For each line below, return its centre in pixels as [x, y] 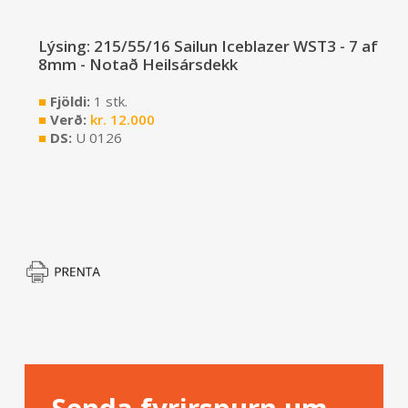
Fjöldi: [70, 102]
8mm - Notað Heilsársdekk [138, 65]
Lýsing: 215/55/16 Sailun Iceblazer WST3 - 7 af [208, 46]
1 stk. [110, 102]
